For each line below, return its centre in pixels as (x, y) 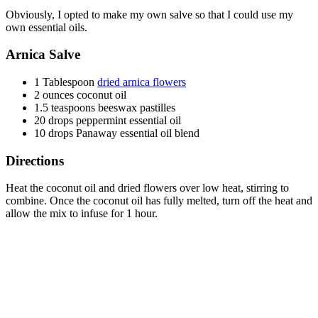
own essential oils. (46, 27)
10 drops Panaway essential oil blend (117, 133)
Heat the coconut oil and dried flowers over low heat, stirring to (147, 188)
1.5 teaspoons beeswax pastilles (105, 108)
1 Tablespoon (66, 82)
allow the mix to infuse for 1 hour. (82, 214)
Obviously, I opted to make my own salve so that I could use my (149, 14)
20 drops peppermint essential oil (108, 120)
